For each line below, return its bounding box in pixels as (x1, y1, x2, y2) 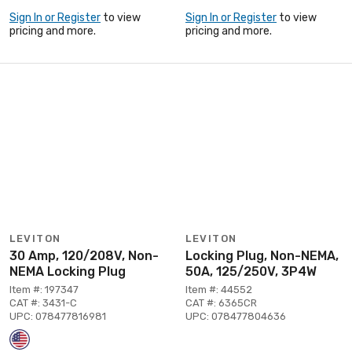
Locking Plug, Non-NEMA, (185, 247, 339, 263)
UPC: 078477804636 (185, 310, 286, 322)
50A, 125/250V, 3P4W (185, 263, 317, 279)
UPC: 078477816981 (9, 310, 106, 322)
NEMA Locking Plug (9, 263, 126, 279)
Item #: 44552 (185, 283, 252, 295)
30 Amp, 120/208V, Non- (9, 247, 159, 263)
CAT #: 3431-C (9, 296, 77, 309)
